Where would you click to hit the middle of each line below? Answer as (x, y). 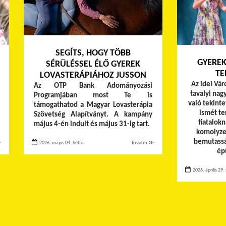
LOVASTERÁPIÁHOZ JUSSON (93, 76)
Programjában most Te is (93, 96)
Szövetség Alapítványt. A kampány (93, 115)
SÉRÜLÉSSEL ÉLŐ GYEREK (93, 65)
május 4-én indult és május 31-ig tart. (92, 125)
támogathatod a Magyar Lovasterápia (93, 105)
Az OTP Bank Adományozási (93, 86)
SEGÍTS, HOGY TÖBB (93, 53)
